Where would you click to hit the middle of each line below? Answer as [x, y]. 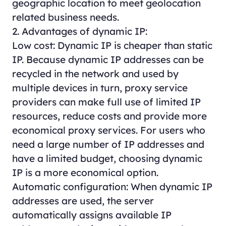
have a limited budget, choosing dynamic [107, 158]
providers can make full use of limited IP [106, 102]
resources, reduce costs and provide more [109, 116]
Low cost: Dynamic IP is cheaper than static [112, 45]
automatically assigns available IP [92, 215]
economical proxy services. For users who [108, 130]
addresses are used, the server [83, 201]
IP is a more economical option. [85, 172]
